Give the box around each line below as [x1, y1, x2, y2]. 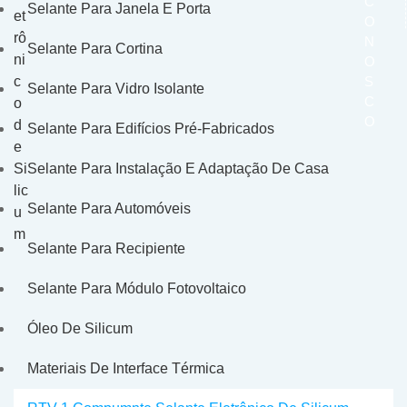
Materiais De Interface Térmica [27, 361, 224, 376]
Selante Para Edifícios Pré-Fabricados [27, 121, 274, 136]
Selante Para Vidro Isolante [27, 81, 204, 96]
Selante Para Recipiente [27, 241, 185, 256]
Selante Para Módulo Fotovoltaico [27, 281, 246, 296]
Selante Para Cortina [27, 41, 163, 56]
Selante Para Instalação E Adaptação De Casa [27, 161, 329, 176]
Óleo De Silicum [27, 321, 133, 336]
